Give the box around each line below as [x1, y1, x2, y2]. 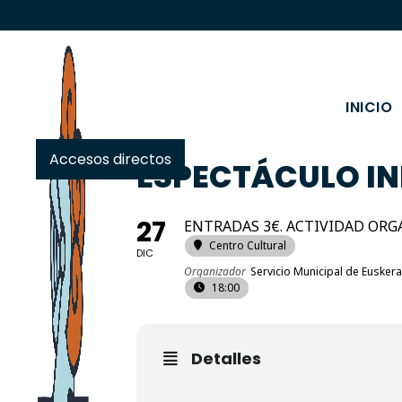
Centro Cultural [209, 238, 286, 253]
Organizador [184, 264, 246, 279]
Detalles [191, 347, 261, 370]
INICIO [345, 97, 393, 118]
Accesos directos [49, 149, 172, 170]
